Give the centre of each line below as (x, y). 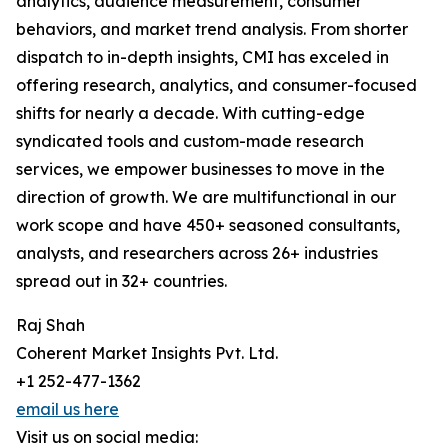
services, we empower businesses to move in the (200, 169)
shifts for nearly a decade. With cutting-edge (190, 113)
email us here (67, 409)
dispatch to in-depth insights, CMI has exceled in (202, 57)
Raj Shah (50, 325)
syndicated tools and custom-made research (190, 141)
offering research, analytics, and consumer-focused (216, 85)
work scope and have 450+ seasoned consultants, (208, 225)
